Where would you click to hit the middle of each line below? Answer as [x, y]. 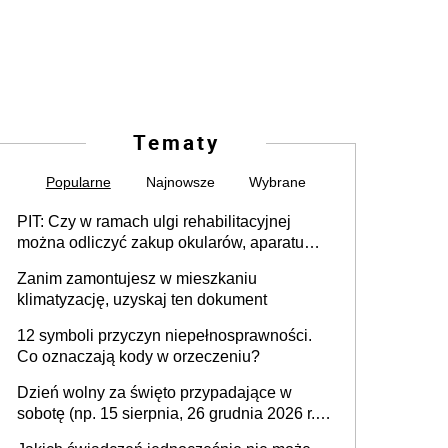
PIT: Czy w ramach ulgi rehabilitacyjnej [154, 221]
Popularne [78, 181]
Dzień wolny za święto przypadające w [154, 392]
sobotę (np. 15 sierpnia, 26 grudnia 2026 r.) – [175, 413]
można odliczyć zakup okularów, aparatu [160, 242]
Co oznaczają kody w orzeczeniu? [138, 356]
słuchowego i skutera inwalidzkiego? [147, 263]
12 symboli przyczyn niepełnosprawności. [164, 335]
